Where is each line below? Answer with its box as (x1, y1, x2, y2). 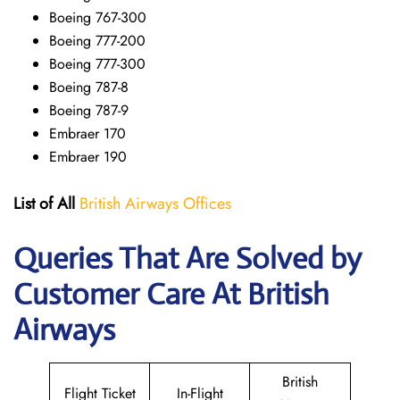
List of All (13, 192, 75, 215)
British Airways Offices (79, 192, 231, 215)
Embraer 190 (49, 146, 127, 167)
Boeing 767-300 (49, 7, 146, 28)
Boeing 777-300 (49, 54, 146, 74)
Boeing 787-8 (49, 77, 129, 97)
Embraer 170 (49, 123, 126, 144)
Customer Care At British (13, 276, 329, 312)
